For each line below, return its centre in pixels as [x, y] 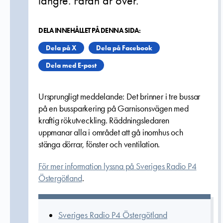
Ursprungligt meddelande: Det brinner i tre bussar [119, 97]
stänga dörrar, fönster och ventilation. [99, 144]
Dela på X [61, 48]
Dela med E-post [71, 65]
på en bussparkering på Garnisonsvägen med [113, 109]
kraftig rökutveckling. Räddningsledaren [104, 120]
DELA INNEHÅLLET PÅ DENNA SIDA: [89, 30]
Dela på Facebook [124, 48]
